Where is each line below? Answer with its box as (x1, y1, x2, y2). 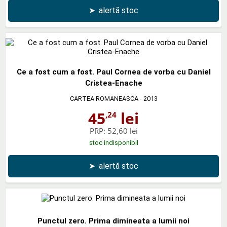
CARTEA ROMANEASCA (69, 94, 138, 102)
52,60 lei (107, 125, 138, 136)
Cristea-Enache (85, 78, 142, 88)
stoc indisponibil (89, 138, 138, 146)
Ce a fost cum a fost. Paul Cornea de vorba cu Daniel (16, 67, 211, 77)
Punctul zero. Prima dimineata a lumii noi (37, 216, 190, 225)
